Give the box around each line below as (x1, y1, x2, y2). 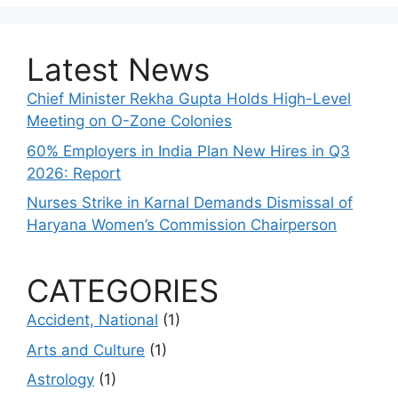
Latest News (27, 51, 210, 89)
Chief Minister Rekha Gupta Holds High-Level (27, 90, 351, 108)
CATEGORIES (27, 272, 219, 310)
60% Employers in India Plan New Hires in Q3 (27, 141, 350, 160)
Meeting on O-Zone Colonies (27, 112, 232, 131)
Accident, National (27, 311, 158, 330)
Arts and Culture (27, 340, 145, 359)
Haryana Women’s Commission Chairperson (27, 216, 337, 235)
